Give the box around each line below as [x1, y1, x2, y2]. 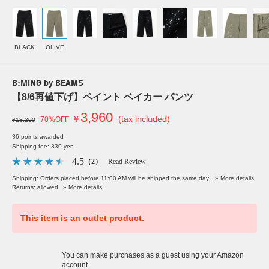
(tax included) [118, 114, 170, 124]
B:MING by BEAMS [12, 79, 83, 89]
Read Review [108, 157, 146, 166]
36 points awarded [12, 133, 64, 141]
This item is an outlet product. [20, 213, 144, 223]
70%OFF [40, 115, 69, 124]
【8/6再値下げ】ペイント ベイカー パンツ [12, 92, 193, 103]
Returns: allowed [12, 184, 58, 191]
